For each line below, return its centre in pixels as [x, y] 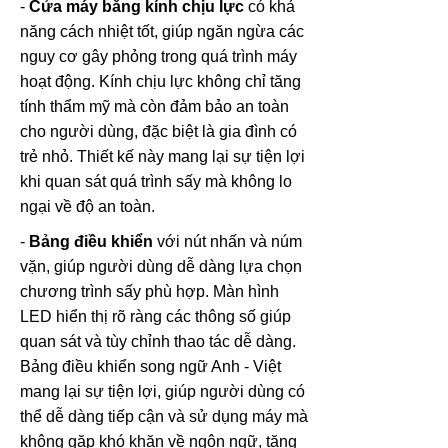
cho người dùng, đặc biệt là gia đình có [158, 131]
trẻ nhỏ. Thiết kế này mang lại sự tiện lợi [162, 156]
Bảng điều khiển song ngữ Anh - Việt [150, 366]
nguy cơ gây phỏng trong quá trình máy [158, 56]
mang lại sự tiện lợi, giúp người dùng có [162, 391]
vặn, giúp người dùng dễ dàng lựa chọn [161, 266]
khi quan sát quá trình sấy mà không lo [156, 181]
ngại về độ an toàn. [87, 206]
